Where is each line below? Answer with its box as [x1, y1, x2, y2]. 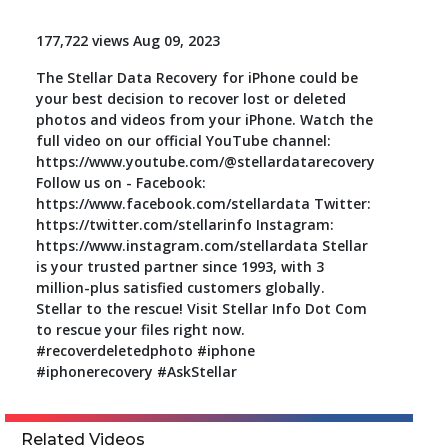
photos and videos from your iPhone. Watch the [35, 110, 373, 129]
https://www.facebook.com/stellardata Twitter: [35, 194, 371, 213]
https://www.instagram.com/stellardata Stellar [35, 236, 368, 255]
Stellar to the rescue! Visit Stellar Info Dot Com [35, 299, 367, 318]
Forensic [88, 78, 154, 98]
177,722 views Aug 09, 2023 [35, 31, 220, 50]
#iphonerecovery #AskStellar [35, 362, 237, 381]
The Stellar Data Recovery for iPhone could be [35, 68, 358, 87]
